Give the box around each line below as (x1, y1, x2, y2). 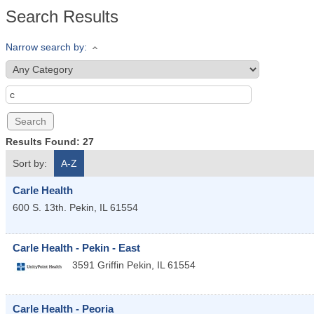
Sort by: (13, 158, 47, 170)
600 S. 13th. (13, 202, 67, 214)
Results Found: (6, 136, 83, 148)
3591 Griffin (72, 259, 124, 271)
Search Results (6, 7, 118, 26)
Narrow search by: (6, 41, 87, 53)
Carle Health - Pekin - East (13, 242, 140, 254)
